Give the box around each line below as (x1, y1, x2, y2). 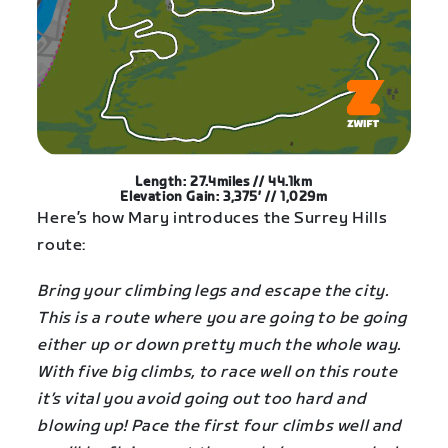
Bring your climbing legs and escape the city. (37, 282, 389, 302)
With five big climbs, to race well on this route (37, 363, 398, 383)
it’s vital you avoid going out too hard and (37, 390, 367, 410)
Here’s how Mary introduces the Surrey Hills (37, 209, 388, 229)
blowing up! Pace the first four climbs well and (37, 417, 402, 437)
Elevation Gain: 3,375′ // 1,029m (120, 189, 328, 206)
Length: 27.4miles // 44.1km (135, 174, 313, 191)
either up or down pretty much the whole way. (37, 336, 401, 356)
